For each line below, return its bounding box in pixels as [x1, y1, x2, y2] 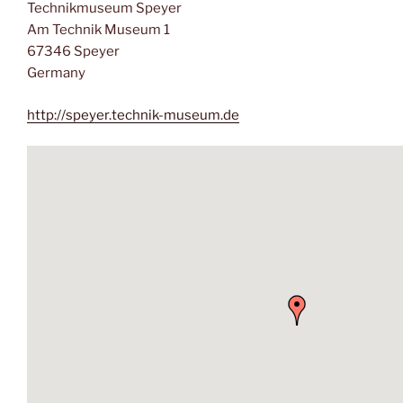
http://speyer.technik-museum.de [27, 106, 239, 123]
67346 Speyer [27, 43, 120, 60]
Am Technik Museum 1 [27, 22, 170, 39]
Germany [27, 65, 85, 82]
